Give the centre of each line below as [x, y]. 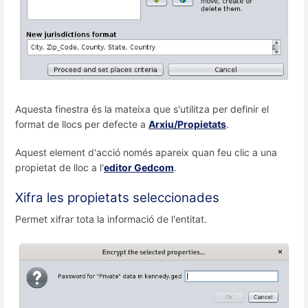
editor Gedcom [139, 168]
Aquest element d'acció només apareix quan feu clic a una [146, 153]
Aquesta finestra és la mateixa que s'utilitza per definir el [142, 109]
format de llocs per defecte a [82, 124]
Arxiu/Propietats [187, 124]
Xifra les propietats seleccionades [117, 197]
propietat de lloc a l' [59, 168]
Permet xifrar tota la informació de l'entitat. [111, 219]
